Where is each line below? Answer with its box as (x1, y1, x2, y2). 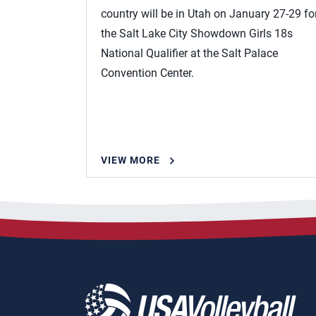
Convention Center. (101, 66, 194, 80)
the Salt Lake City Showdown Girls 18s (101, 27, 293, 40)
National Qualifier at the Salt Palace (101, 47, 278, 60)
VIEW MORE (101, 154, 160, 166)
